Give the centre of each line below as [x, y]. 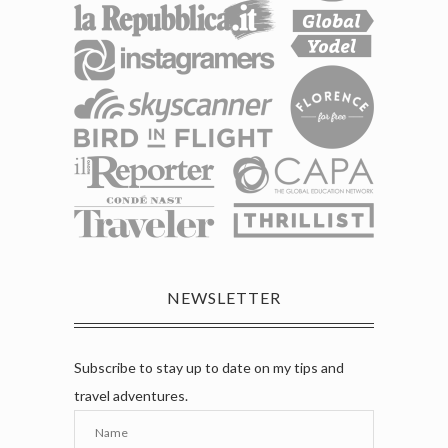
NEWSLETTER [224, 297]
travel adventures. [131, 395]
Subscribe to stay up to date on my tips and [209, 367]
